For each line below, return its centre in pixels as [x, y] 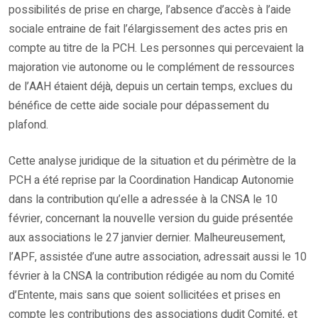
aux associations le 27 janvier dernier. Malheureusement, [147, 237]
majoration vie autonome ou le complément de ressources [152, 67]
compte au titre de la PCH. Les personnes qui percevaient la [156, 48]
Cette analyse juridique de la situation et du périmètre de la [152, 161]
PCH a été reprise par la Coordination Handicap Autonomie [151, 180]
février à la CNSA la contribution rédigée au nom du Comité [152, 276]
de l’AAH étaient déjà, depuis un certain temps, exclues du [150, 86]
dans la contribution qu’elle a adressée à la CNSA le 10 [143, 199]
